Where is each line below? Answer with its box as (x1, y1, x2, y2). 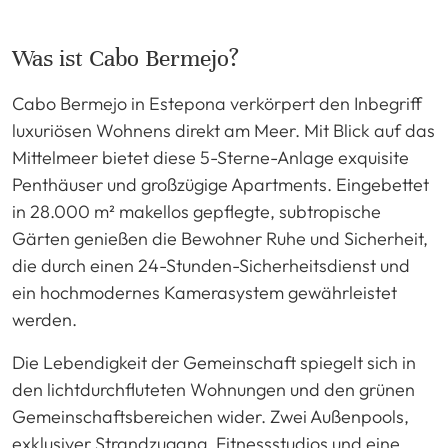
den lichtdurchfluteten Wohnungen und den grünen (12, 377, 415, 401)
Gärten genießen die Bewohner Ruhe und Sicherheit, (12, 226, 428, 250)
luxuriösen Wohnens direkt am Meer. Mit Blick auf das (12, 118, 435, 142)
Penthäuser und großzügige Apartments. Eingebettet (12, 172, 429, 196)
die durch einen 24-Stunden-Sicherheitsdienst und (12, 253, 410, 277)
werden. (12, 307, 77, 331)
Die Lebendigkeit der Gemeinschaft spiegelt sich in (12, 350, 416, 374)
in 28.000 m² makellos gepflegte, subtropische (12, 199, 381, 223)
